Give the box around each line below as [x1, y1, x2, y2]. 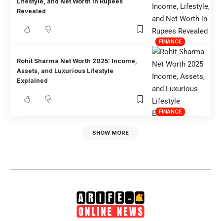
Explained [17, 77, 48, 85]
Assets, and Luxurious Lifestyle [17, 67, 114, 75]
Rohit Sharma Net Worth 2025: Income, [17, 57, 138, 65]
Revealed [17, 7, 46, 15]
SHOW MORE [92, 129, 129, 137]
